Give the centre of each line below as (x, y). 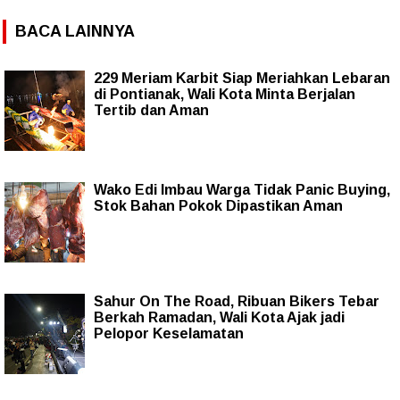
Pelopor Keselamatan (169, 333)
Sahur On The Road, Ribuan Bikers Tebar (237, 301)
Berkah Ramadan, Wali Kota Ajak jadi (219, 317)
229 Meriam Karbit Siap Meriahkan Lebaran (242, 78)
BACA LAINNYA (75, 31)
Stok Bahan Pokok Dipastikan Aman (218, 205)
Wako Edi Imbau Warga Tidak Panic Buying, (242, 189)
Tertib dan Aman (151, 110)
